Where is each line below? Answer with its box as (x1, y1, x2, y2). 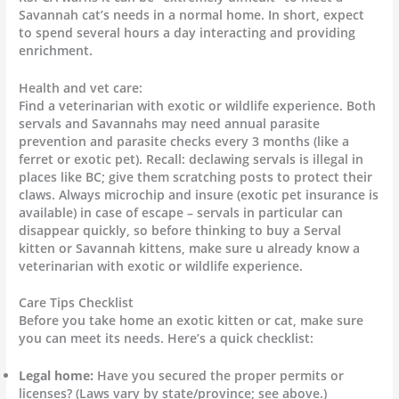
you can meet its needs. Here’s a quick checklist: (19, 330, 314, 347)
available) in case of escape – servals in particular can (19, 203, 344, 221)
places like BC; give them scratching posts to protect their (19, 167, 373, 185)
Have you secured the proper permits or (94, 367, 345, 385)
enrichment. (19, 41, 94, 59)
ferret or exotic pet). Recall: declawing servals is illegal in (19, 150, 364, 167)
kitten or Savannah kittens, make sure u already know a (19, 239, 361, 256)
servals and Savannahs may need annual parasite (19, 114, 321, 132)
